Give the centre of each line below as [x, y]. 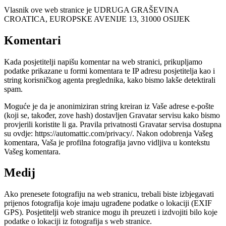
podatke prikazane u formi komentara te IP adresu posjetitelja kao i [109, 71]
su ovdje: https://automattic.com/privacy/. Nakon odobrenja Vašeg [108, 133]
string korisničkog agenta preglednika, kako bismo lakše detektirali [110, 80]
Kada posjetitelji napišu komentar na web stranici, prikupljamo [103, 62]
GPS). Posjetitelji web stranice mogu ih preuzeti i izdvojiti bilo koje [111, 212]
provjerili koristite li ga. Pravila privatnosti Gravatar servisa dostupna [113, 124]
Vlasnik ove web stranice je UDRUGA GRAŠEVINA [91, 10]
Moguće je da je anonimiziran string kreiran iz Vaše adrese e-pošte [109, 106]
